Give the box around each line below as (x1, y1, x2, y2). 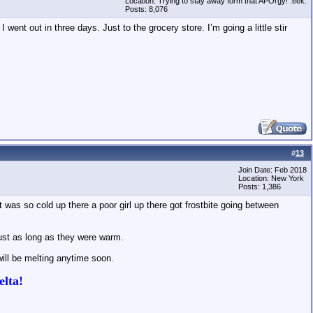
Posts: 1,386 (238, 182, 281, 191)
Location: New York (238, 174, 304, 182)
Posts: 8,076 (125, 5, 168, 13)
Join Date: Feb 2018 (238, 166, 307, 174)
